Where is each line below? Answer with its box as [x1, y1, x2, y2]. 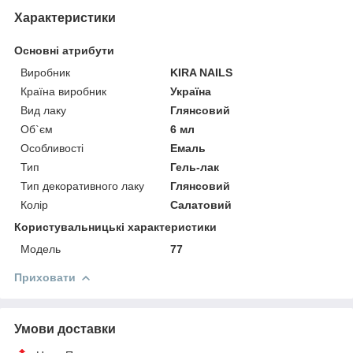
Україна [170, 84, 212, 98]
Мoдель [20, 242, 61, 255]
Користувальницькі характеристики [14, 220, 217, 233]
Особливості [20, 141, 84, 154]
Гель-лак [170, 160, 220, 173]
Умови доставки [14, 321, 116, 336]
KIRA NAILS [170, 65, 233, 79]
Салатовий [170, 198, 232, 211]
